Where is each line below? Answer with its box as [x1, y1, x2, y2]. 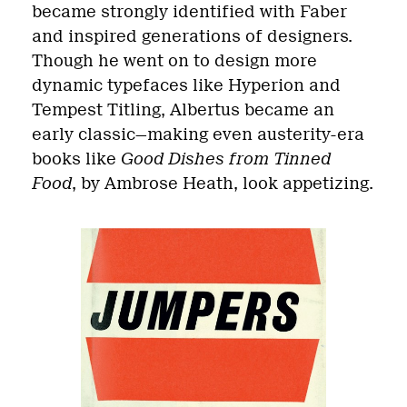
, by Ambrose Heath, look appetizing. [72, 173, 373, 194]
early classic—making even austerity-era [32, 124, 364, 144]
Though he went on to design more [32, 50, 317, 71]
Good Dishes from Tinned [121, 148, 331, 169]
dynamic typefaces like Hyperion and [32, 74, 341, 95]
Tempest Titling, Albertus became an [32, 99, 334, 120]
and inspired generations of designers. [32, 25, 352, 46]
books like [32, 148, 121, 169]
